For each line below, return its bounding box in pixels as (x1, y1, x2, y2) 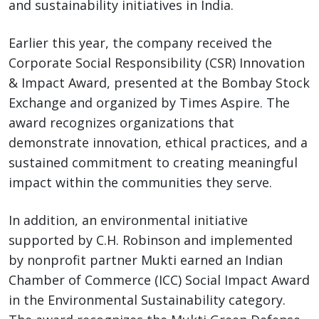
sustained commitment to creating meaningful (9, 154, 298, 172)
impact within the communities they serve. (9, 174, 272, 192)
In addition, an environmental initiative (9, 211, 248, 229)
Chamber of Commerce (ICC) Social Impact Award (9, 271, 310, 289)
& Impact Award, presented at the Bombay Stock (9, 74, 310, 92)
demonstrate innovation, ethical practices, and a (9, 134, 308, 152)
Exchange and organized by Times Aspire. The (9, 94, 290, 112)
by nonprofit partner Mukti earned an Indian (9, 251, 283, 269)
